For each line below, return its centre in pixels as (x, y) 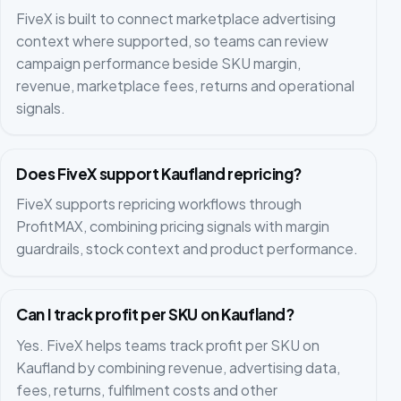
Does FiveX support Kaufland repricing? (159, 174)
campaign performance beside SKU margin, (159, 64)
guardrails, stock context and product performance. (188, 249)
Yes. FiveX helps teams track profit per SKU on (168, 345)
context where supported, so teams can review (173, 41)
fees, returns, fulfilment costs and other (147, 389)
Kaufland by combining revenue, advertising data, (179, 367)
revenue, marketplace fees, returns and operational (186, 86)
